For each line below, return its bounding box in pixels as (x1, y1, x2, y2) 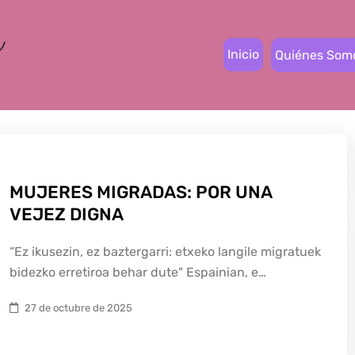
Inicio (227, 47, 259, 62)
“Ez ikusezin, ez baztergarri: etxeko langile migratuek (10, 244, 321, 259)
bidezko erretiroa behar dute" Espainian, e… (10, 265, 266, 280)
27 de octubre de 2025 (25, 302, 132, 314)
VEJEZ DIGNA (10, 204, 124, 225)
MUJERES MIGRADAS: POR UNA (10, 181, 272, 203)
